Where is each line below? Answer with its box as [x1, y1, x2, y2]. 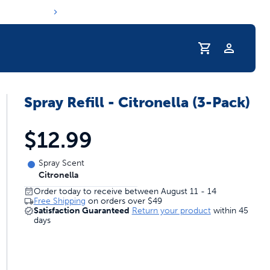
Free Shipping [33, 196, 86, 206]
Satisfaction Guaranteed [33, 206, 130, 216]
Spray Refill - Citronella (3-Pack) [24, 93, 250, 111]
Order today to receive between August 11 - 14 [33, 186, 216, 196]
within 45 [213, 206, 248, 216]
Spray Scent [38, 158, 84, 168]
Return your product [131, 206, 211, 216]
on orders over [85, 196, 148, 206]
